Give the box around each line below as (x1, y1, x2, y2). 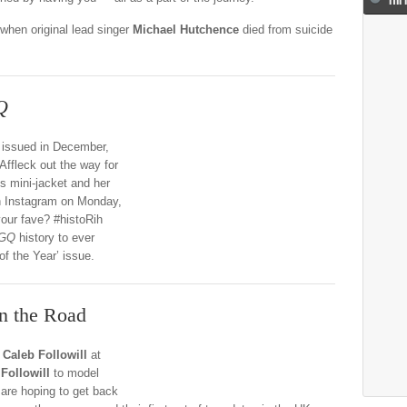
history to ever (15, 231, 94, 244)
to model (50, 366, 99, 380)
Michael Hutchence (133, 23, 239, 36)
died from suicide (239, 23, 333, 36)
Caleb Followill (3, 348, 91, 362)
